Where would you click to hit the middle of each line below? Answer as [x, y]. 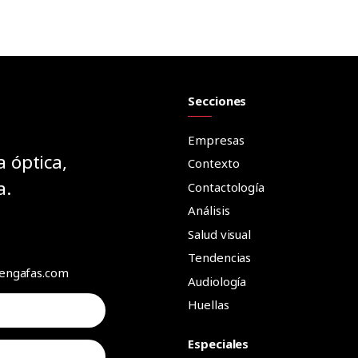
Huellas [209, 305]
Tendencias [220, 258]
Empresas [216, 139]
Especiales [219, 343]
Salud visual [220, 234]
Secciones [217, 101]
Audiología [217, 281]
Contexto [214, 163]
